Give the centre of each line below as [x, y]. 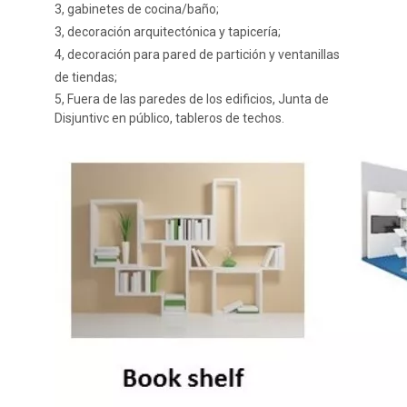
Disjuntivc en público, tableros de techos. [169, 118]
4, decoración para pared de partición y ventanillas [197, 55]
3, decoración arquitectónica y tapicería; [168, 32]
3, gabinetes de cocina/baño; [137, 9]
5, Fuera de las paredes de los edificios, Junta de [192, 99]
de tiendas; [86, 77]
